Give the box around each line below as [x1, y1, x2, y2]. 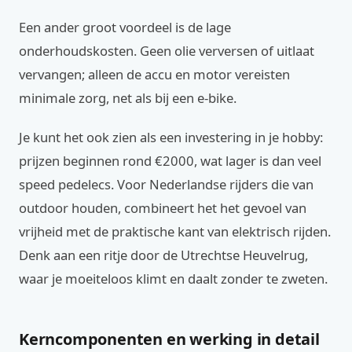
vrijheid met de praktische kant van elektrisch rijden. [19, 222, 331, 240]
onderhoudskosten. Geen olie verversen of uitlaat [19, 42, 314, 60]
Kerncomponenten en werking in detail [19, 328, 320, 350]
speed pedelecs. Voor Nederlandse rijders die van [19, 175, 313, 193]
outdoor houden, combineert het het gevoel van [19, 199, 306, 217]
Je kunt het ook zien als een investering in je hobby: [19, 128, 323, 146]
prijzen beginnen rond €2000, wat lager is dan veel [19, 152, 321, 170]
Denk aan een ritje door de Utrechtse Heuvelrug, [19, 246, 308, 264]
